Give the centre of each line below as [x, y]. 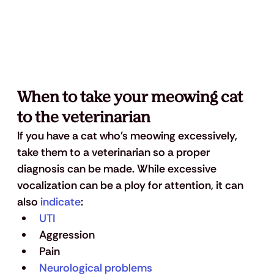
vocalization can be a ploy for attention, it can [131, 186]
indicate [60, 202]
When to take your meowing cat [131, 98]
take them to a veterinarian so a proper [114, 153]
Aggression [67, 235]
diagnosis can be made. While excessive [118, 169]
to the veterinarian [85, 118]
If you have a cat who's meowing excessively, [128, 136]
